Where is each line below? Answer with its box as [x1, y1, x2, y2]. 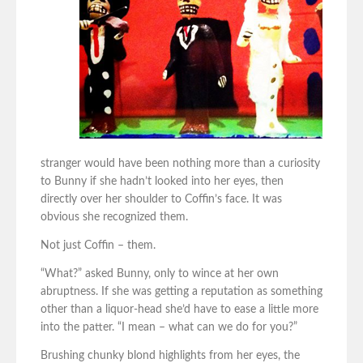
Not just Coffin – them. [41, 240, 156, 252]
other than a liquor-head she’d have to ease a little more [41, 304, 318, 316]
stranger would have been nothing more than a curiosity [41, 158, 320, 170]
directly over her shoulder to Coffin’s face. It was [41, 194, 282, 206]
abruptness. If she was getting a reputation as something [41, 286, 322, 298]
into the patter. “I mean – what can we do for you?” [41, 322, 297, 334]
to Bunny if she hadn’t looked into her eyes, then [41, 176, 284, 188]
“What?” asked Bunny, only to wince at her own [41, 268, 279, 280]
